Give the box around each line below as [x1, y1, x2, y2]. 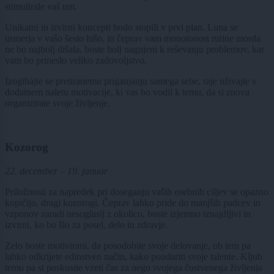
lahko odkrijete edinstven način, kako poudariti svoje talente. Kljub [5, 251, 262, 262]
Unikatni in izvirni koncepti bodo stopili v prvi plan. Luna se [5, 21, 238, 32]
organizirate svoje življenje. [5, 97, 110, 108]
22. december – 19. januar [5, 165, 108, 176]
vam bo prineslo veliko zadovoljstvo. [5, 54, 147, 65]
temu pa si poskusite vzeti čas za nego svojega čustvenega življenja [5, 262, 262, 273]
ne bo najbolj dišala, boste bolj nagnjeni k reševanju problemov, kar [5, 43, 264, 54]
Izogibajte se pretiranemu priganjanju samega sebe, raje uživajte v [5, 75, 257, 86]
